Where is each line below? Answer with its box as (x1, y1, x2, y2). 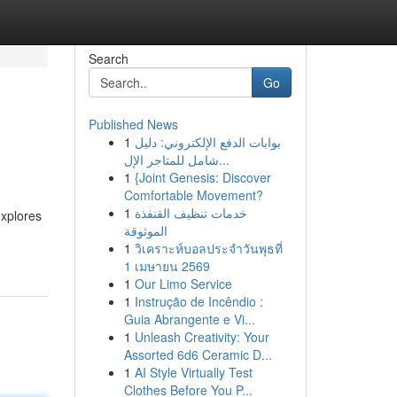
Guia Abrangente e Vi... (123, 310, 255, 328)
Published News (88, 115, 178, 133)
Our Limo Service (134, 275, 232, 292)
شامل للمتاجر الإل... (218, 151, 230, 168)
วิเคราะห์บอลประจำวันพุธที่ (134, 239, 283, 257)
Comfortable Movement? (123, 186, 263, 204)
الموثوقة (123, 222, 167, 239)
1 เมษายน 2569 (123, 257, 210, 275)
